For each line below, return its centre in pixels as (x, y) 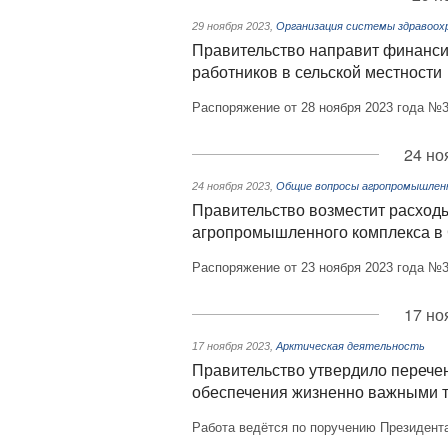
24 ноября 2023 (231, 186)
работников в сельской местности (317, 72)
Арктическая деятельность (350, 346)
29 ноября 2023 (231, 26)
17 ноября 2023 (231, 346)
